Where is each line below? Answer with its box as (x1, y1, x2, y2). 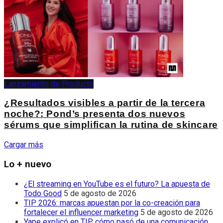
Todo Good (24, 188, 62, 198)
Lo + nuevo (4, 158, 51, 170)
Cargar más (4, 140, 43, 150)
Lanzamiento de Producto (4, 79, 94, 89)
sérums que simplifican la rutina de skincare (4, 119, 218, 130)
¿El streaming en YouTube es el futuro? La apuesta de (24, 179, 210, 189)
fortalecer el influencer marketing (24, 207, 138, 217)
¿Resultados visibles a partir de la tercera (4, 98, 206, 109)
